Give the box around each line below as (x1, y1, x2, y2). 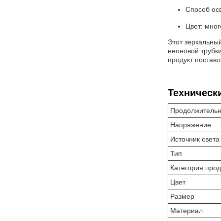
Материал (170, 207, 203, 215)
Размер (170, 192, 194, 200)
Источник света (170, 135, 220, 143)
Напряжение (170, 121, 211, 129)
